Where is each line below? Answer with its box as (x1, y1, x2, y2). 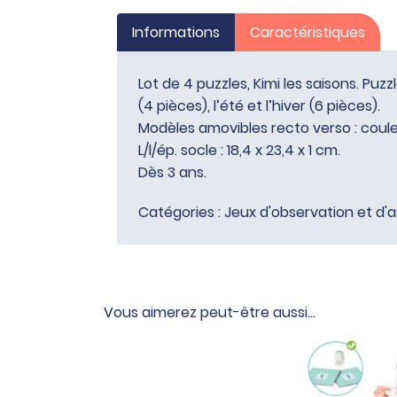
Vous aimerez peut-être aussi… (104, 301, 315, 323)
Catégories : (138, 201, 224, 222)
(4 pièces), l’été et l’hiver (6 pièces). (138, 95, 380, 116)
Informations (132, 21, 220, 43)
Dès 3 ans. (138, 161, 206, 183)
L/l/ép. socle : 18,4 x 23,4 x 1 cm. (138, 139, 340, 160)
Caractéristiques (250, 21, 365, 43)
